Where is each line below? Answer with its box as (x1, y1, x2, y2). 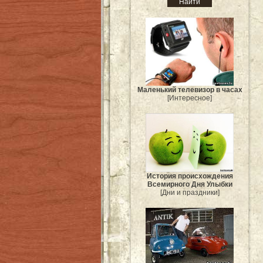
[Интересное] (167, 93, 212, 102)
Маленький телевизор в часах (137, 85, 242, 94)
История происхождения (146, 171, 233, 180)
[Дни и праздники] (160, 188, 220, 197)
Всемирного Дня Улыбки (147, 180, 232, 188)
